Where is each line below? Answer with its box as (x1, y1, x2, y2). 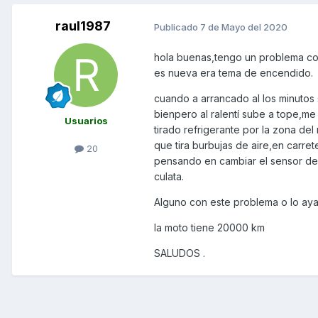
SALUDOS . (154, 247, 205, 260)
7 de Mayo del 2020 (200, 21, 287, 33)
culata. (154, 170, 184, 183)
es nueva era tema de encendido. (154, 67, 313, 79)
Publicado (154, 21, 200, 33)
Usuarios (64, 115, 108, 127)
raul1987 (55, 18, 111, 34)
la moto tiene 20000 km (154, 221, 265, 234)
